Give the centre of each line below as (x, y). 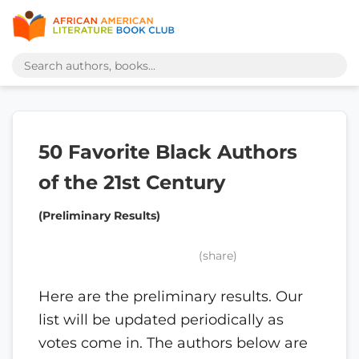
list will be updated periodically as (161, 319)
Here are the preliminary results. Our (171, 296)
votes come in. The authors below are (173, 342)
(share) (218, 256)
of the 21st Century (132, 182)
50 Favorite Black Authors (168, 152)
